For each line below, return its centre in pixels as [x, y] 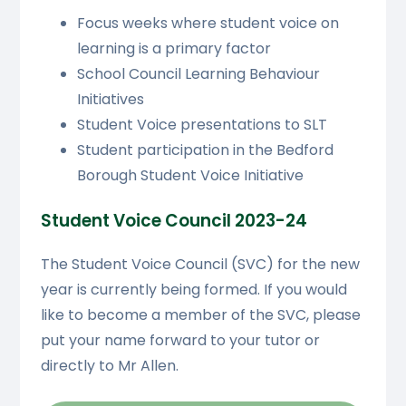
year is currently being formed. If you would [193, 290]
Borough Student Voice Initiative [190, 175]
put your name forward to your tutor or [180, 341]
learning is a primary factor [174, 48]
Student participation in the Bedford [205, 150]
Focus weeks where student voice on [208, 23]
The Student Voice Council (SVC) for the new [200, 265]
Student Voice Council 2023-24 [174, 220]
